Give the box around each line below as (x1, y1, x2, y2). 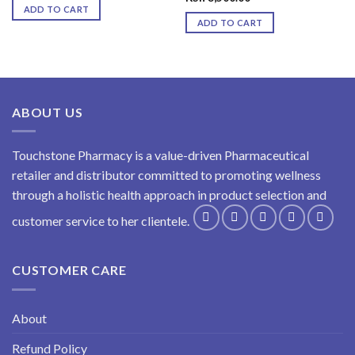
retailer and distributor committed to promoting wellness (12, 167, 321, 183)
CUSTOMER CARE (12, 262, 127, 278)
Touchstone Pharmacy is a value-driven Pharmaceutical (12, 147, 309, 163)
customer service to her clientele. (12, 213, 192, 229)
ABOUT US (12, 104, 83, 120)
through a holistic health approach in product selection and (12, 187, 326, 203)
